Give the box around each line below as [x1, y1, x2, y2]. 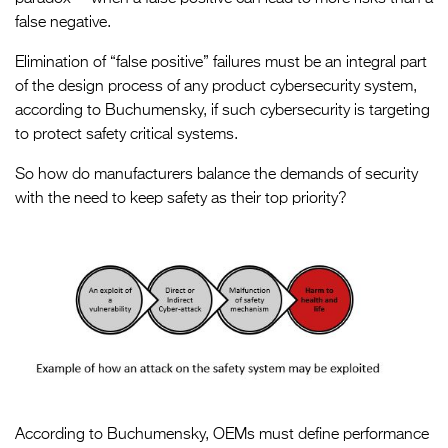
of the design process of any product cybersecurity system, [15, 79, 417, 95]
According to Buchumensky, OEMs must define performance [15, 426, 429, 443]
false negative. [15, 15, 111, 31]
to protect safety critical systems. [15, 127, 238, 143]
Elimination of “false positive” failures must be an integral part [15, 55, 427, 71]
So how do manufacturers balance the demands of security [15, 167, 418, 183]
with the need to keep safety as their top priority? [15, 191, 347, 207]
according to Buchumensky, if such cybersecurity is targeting [15, 103, 430, 119]
